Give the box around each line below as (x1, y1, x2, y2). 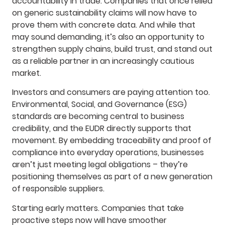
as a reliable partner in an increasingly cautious (12, 55, 194, 67)
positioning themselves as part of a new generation (12, 171, 212, 183)
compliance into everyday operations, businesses (12, 147, 204, 159)
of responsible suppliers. (12, 183, 104, 195)
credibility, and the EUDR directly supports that (12, 123, 191, 135)
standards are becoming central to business (12, 110, 184, 123)
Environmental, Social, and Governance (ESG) (12, 98, 187, 110)
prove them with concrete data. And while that (12, 19, 195, 31)
